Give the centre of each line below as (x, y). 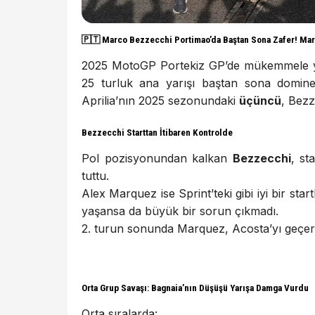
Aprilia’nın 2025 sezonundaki (160, 100)
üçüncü (260, 100)
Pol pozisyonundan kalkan (157, 159)
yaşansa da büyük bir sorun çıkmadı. (180, 211)
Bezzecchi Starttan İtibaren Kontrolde (157, 133)
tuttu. (95, 176)
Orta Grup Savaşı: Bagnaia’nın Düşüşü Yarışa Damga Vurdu (195, 288)
